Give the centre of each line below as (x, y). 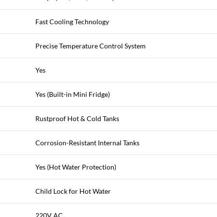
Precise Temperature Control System (91, 46)
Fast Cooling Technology (72, 22)
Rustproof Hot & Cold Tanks (77, 118)
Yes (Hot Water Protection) (76, 167)
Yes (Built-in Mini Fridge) (73, 94)
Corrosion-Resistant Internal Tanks (87, 143)
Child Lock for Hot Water (73, 191)
